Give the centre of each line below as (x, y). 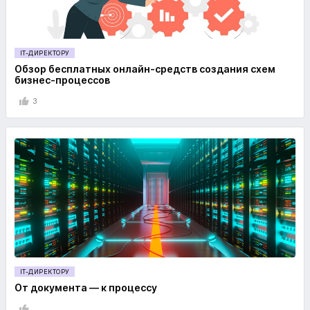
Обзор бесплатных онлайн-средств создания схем (145, 69)
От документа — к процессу (86, 288)
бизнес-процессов (62, 80)
